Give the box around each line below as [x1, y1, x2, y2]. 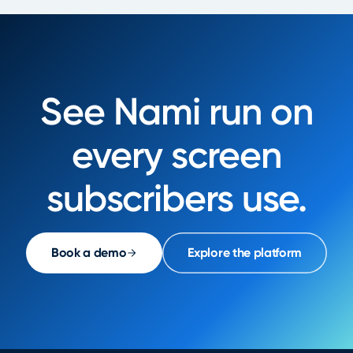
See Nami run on [39, 89, 314, 134]
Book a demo [50, 245, 127, 260]
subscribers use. [46, 176, 307, 221]
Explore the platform [188, 245, 303, 260]
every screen [72, 132, 281, 177]
